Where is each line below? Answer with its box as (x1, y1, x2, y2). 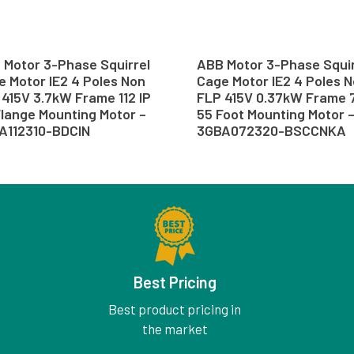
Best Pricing (133, 273, 217, 292)
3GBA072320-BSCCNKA (197, 122, 346, 140)
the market (141, 321, 208, 337)
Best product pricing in (108, 301, 242, 318)
